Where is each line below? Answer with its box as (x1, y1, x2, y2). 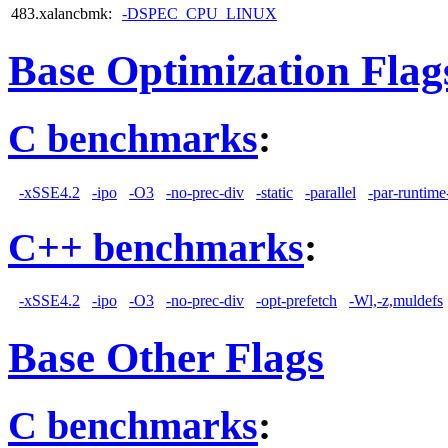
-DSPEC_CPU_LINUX (122, 5, 277, 23)
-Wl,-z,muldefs (349, 292, 443, 310)
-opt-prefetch (256, 292, 337, 310)
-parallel (305, 183, 356, 201)
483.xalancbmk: (11, 5, 112, 23)
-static (256, 183, 293, 201)
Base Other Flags (8, 334, 324, 382)
